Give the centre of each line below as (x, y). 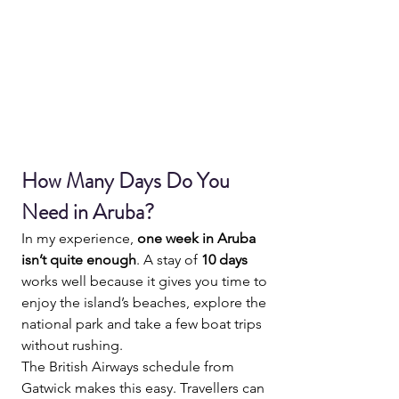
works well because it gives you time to (146, 281)
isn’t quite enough (79, 259)
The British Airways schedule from (130, 366)
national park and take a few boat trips (143, 323)
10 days (224, 259)
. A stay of (169, 259)
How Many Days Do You (128, 180)
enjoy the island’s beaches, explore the (146, 302)
